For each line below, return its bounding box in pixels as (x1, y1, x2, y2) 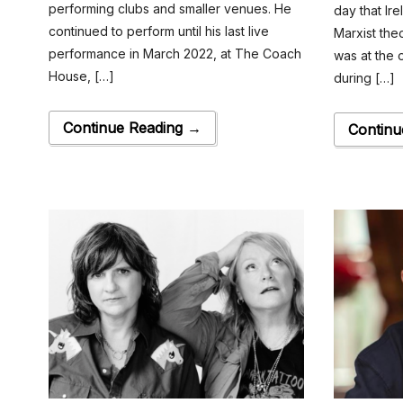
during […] (334, 70, 396, 86)
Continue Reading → (62, 119, 201, 138)
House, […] (48, 68, 114, 85)
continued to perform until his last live (48, 23, 269, 40)
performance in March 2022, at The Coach (48, 46, 301, 62)
